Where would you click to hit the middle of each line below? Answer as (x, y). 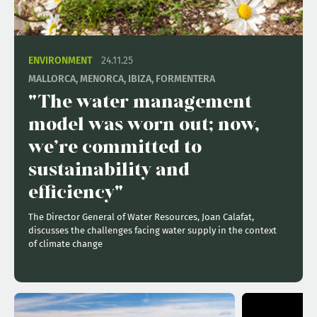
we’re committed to (115, 146)
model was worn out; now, (144, 123)
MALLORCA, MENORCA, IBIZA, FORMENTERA (122, 79)
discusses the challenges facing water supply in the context (152, 230)
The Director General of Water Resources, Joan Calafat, (141, 217)
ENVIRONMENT (61, 60)
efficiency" (76, 191)
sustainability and (109, 168)
